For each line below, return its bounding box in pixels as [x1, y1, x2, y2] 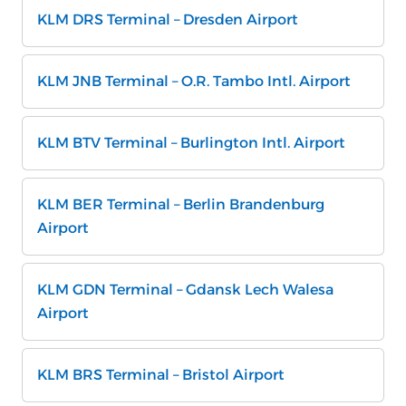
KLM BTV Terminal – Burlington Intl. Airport [37, 134, 345, 151]
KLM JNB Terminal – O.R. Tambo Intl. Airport [37, 72, 351, 90]
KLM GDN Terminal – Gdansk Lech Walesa [37, 281, 333, 298]
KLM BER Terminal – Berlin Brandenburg [37, 196, 324, 213]
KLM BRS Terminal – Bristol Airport [37, 366, 285, 383]
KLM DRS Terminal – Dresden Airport [37, 11, 298, 28]
